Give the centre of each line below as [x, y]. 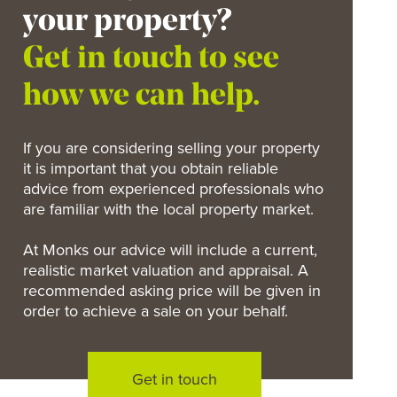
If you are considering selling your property [171, 148]
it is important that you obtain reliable [150, 168]
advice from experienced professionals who [173, 189]
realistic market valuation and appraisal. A [165, 270]
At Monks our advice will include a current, [170, 250]
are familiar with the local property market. [168, 209]
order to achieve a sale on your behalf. [155, 311]
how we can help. [141, 97]
